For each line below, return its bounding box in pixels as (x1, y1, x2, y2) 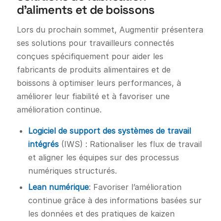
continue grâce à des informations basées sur (28, 195, 202, 206)
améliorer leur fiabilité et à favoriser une (16, 91, 170, 101)
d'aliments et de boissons (16, 2, 155, 18)
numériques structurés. (28, 166, 117, 176)
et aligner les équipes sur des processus (28, 152, 179, 163)
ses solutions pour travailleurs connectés (16, 37, 174, 48)
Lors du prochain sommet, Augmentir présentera (16, 24, 203, 35)
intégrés (28, 139, 59, 149)
